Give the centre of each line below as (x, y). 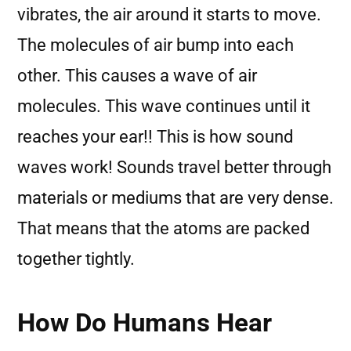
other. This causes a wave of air (137, 76)
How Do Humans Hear (145, 322)
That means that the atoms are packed (163, 228)
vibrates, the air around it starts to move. (169, 14)
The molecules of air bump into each (156, 45)
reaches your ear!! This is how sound (155, 137)
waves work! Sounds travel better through (174, 167)
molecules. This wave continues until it (164, 106)
